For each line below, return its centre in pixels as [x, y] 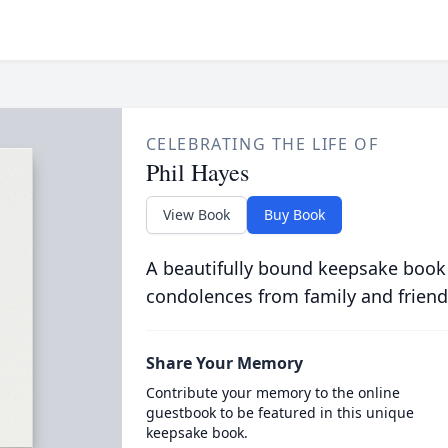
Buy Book [294, 214]
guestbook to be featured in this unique [279, 412]
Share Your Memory [224, 363]
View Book [196, 214]
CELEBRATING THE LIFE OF [262, 144]
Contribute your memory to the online [272, 392]
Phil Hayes [197, 172]
